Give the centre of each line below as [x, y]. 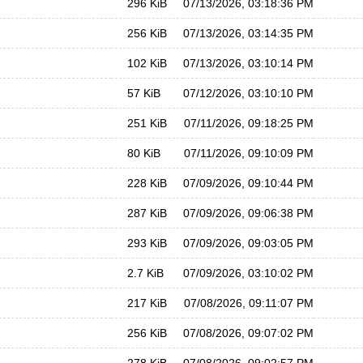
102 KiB [147, 63]
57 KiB [144, 93]
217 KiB [147, 303]
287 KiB [147, 213]
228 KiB [147, 183]
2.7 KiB [145, 273]
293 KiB [147, 243]
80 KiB [144, 153]
